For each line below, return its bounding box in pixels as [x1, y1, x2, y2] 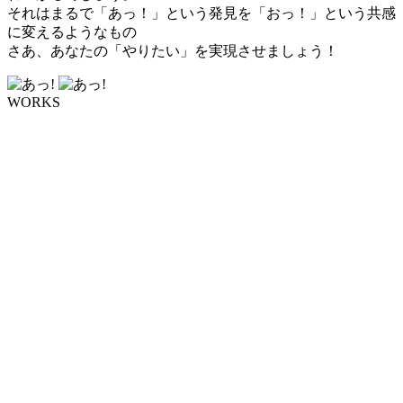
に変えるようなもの [7, 24, 137, 40]
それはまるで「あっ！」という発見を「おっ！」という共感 [7, 5, 396, 22]
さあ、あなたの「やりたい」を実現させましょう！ [7, 43, 338, 59]
